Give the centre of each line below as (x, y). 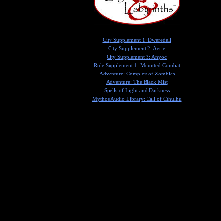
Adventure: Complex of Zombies (137, 74)
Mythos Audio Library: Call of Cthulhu (137, 99)
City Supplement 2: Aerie (137, 48)
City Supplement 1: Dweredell (137, 40)
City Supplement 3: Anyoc (137, 57)
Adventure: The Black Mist (137, 82)
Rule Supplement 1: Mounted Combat (137, 65)
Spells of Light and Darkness (137, 90)
